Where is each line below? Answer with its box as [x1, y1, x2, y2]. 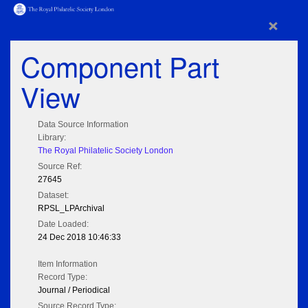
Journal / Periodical [38, 285, 110, 296]
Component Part [21, 46, 219, 86]
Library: [38, 133, 66, 143]
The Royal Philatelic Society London [38, 146, 173, 156]
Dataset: [38, 190, 69, 201]
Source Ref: [38, 162, 82, 172]
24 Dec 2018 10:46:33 [38, 232, 121, 243]
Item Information [38, 259, 98, 269]
